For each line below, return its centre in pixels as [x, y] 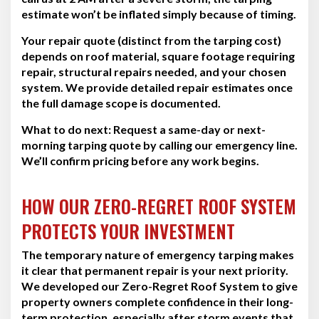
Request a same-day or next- [188, 129]
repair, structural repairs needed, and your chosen [154, 71]
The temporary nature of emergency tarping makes [158, 254]
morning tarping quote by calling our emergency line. [159, 145]
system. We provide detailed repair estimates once [157, 87]
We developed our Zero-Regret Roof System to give [159, 286]
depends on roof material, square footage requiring [158, 56]
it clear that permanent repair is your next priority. [155, 270]
